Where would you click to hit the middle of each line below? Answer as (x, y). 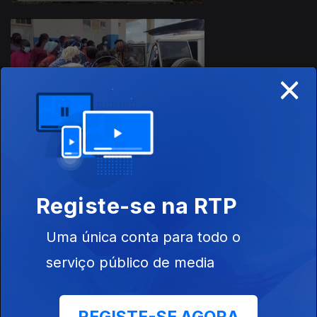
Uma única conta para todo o (143, 237)
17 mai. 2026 (248, 71)
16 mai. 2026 (248, 195)
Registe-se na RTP (137, 206)
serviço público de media (130, 263)
